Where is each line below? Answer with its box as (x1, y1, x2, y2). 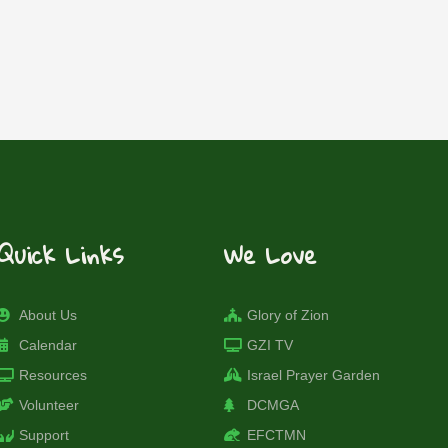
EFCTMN (246, 427, 306, 444)
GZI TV (246, 337, 293, 354)
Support (18, 427, 69, 444)
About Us (18, 307, 77, 324)
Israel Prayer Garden (246, 367, 380, 384)
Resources (18, 367, 87, 384)
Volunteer (18, 397, 79, 414)
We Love (224, 233, 316, 278)
